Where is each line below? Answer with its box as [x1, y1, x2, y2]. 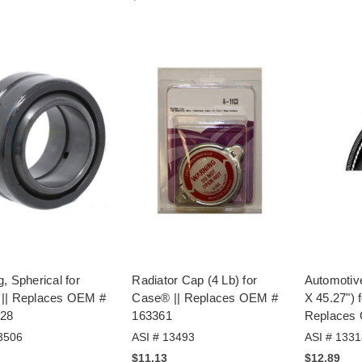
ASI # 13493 [132, 330, 196, 343]
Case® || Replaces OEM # [132, 290, 279, 305]
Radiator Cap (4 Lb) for [132, 272, 258, 287]
